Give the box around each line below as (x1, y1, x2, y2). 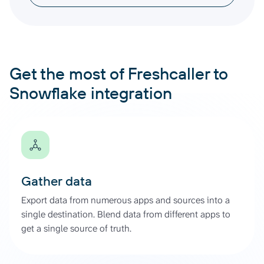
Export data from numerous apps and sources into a (21, 193, 230, 206)
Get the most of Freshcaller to (9, 62, 228, 84)
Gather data (21, 172, 92, 189)
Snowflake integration (9, 82, 172, 103)
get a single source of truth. (21, 222, 131, 235)
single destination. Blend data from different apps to (21, 207, 230, 220)
